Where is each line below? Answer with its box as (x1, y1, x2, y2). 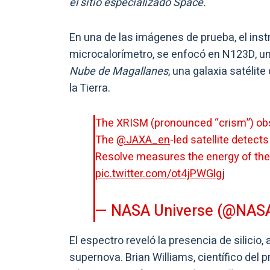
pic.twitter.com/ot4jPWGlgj (95, 165, 225, 182)
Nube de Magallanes (69, 63, 168, 80)
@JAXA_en (116, 131, 170, 148)
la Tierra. (69, 80, 110, 96)
